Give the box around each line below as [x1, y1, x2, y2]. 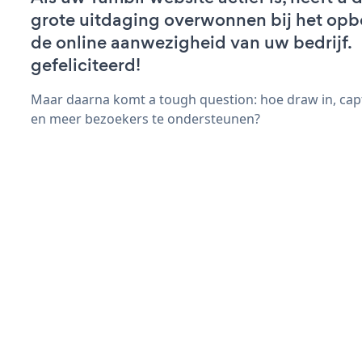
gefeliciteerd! [31, 52, 141, 78]
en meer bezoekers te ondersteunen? [31, 109, 260, 128]
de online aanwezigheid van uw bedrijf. [31, 29, 351, 55]
